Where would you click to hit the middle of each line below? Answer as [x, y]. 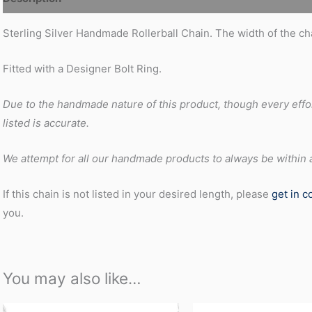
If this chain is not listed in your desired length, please [137, 194]
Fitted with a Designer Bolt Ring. [82, 68]
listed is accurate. [46, 123]
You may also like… [72, 278]
